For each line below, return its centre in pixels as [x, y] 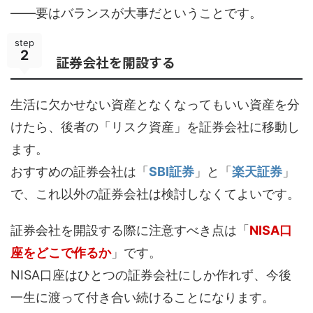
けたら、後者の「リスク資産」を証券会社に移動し [155, 127]
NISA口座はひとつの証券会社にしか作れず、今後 [151, 275]
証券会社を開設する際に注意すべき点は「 [130, 231]
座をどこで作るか [61, 253]
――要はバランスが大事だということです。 [136, 13]
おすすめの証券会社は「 [80, 172]
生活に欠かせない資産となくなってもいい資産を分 [155, 105]
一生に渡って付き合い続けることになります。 [143, 298]
